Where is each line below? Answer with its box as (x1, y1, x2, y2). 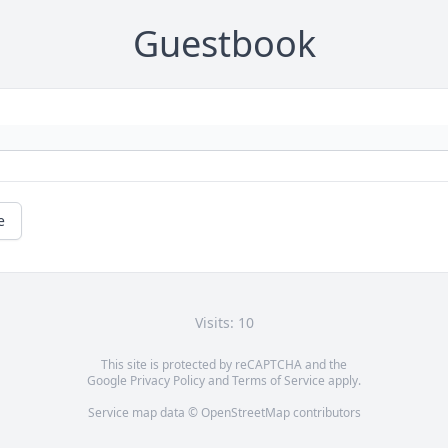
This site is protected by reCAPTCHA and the (101, 356, 347, 374)
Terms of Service (232, 372, 325, 390)
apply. (325, 372, 361, 390)
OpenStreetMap (200, 404, 290, 422)
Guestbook (132, 19, 316, 69)
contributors (289, 404, 361, 422)
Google (87, 372, 130, 390)
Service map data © (87, 404, 201, 422)
